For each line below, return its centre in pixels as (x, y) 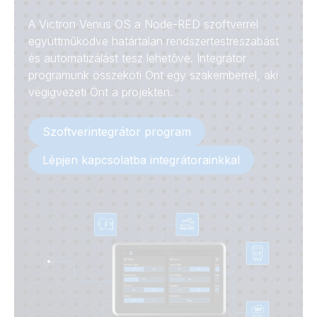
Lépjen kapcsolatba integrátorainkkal (141, 160)
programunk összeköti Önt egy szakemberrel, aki (153, 75)
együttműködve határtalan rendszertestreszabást (154, 41)
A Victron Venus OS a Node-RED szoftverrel (143, 24)
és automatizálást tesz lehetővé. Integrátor (137, 58)
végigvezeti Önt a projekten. (100, 92)
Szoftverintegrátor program (117, 132)
